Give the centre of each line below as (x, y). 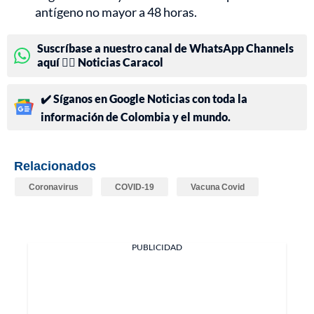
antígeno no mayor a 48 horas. (116, 12)
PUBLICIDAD (157, 247)
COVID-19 (135, 186)
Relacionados (55, 165)
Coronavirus (54, 186)
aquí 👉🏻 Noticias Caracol (100, 62)
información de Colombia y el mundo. (136, 116)
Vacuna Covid (218, 186)
